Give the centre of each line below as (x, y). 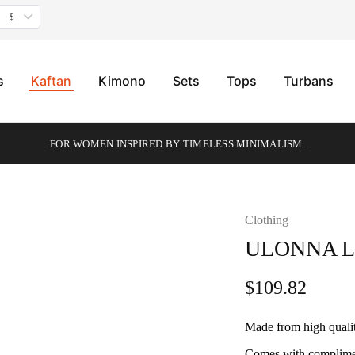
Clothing (266, 220)
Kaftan (51, 81)
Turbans (308, 81)
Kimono (122, 81)
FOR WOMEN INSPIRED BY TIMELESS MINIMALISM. (177, 143)
